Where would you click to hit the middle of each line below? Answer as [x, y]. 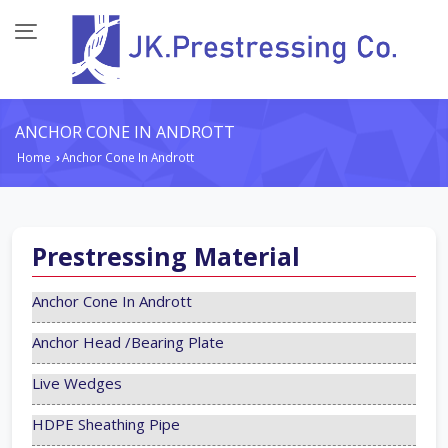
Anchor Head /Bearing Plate [128, 342]
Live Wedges [77, 383]
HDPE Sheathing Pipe [106, 424]
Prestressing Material [166, 256]
